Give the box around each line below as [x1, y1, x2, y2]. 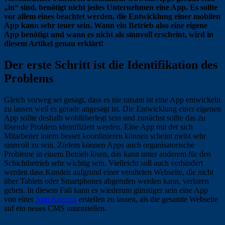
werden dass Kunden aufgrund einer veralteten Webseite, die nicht [4, 167, 213, 176]
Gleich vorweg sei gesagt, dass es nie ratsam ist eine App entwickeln [4, 95, 220, 104]
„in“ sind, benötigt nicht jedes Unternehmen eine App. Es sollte [4, 3, 217, 12]
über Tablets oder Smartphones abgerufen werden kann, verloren [4, 176, 209, 185]
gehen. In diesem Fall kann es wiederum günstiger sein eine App [4, 185, 208, 194]
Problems [4, 71, 53, 85]
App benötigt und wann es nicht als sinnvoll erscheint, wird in [4, 30, 213, 39]
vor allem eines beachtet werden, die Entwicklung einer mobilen [4, 12, 220, 21]
